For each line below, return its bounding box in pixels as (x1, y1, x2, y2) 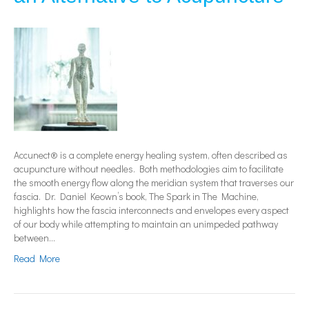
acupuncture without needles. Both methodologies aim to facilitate (14, 162, 283, 176)
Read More (14, 252, 60, 266)
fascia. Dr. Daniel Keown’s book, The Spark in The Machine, (14, 190, 259, 203)
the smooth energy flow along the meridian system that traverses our (14, 176, 294, 190)
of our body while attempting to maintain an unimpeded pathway (14, 217, 278, 231)
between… (14, 231, 55, 245)
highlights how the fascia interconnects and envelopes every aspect (14, 203, 289, 217)
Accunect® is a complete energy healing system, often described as (14, 148, 288, 162)
